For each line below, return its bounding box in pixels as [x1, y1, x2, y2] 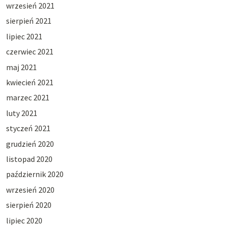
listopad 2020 [6, 153, 52, 164]
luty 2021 [6, 107, 37, 118]
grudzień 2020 [6, 138, 54, 149]
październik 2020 [6, 169, 64, 180]
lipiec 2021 [6, 31, 42, 41]
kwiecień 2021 [6, 77, 53, 87]
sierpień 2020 [6, 200, 51, 210]
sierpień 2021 [6, 16, 51, 26]
